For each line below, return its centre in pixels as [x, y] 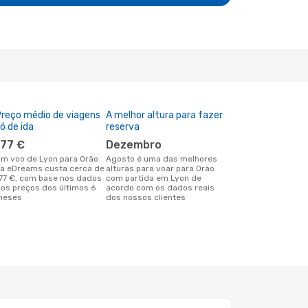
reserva [123, 127]
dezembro [138, 145]
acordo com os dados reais [161, 188]
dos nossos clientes [146, 197]
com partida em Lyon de [154, 178]
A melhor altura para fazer [165, 115]
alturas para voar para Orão [161, 168]
